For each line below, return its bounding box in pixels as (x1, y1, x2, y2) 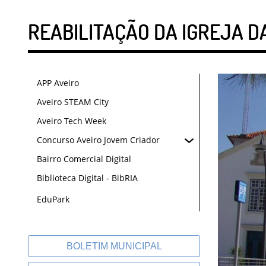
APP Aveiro (37, 77, 79, 88)
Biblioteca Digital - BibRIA (37, 172, 138, 183)
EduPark (37, 194, 69, 205)
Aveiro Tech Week (37, 115, 106, 126)
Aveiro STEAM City (37, 96, 109, 107)
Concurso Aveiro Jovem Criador (37, 134, 160, 145)
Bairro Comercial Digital (37, 153, 131, 164)
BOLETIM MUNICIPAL (66, 241, 162, 251)
